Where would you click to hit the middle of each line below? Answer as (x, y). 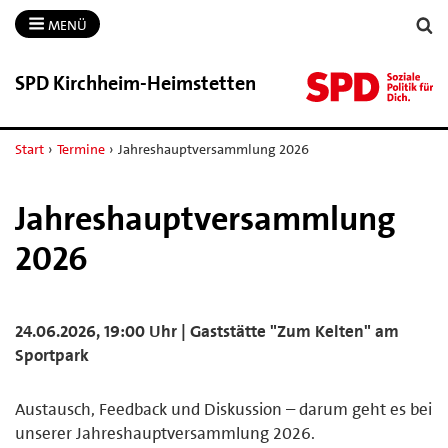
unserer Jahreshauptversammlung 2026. (165, 432)
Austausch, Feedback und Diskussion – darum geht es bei (223, 408)
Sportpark (52, 354)
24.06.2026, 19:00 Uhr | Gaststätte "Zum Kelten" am (207, 330)
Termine (80, 148)
